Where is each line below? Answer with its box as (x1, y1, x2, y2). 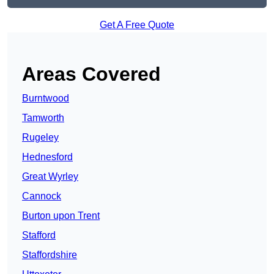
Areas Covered (22, 63, 161, 86)
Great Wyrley (22, 171, 78, 182)
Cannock (22, 191, 61, 202)
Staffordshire (22, 250, 77, 261)
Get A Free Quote (100, 20, 174, 31)
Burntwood (22, 93, 69, 104)
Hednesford (22, 152, 73, 163)
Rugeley (22, 132, 59, 143)
